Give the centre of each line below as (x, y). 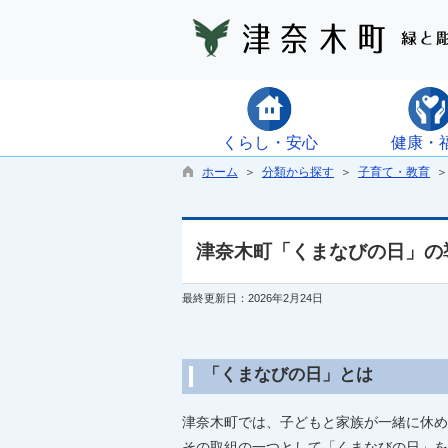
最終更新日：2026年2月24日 (252, 298)
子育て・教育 (394, 172)
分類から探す (298, 172)
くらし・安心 (269, 142)
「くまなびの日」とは (288, 374)
